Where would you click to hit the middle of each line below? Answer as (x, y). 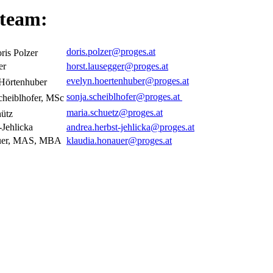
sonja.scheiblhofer (101, 97)
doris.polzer (89, 52)
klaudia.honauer (97, 141)
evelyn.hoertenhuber (106, 81)
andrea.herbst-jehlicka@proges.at (130, 127)
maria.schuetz (93, 113)
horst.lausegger (95, 66)
